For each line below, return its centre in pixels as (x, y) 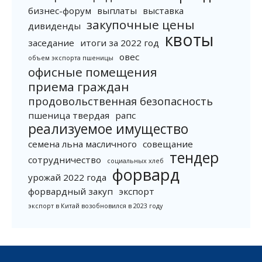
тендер (194, 157)
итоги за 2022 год (120, 42)
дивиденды (54, 25)
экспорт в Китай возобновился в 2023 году (95, 206)
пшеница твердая (69, 115)
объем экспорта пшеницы (71, 58)
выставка (163, 10)
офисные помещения (93, 72)
